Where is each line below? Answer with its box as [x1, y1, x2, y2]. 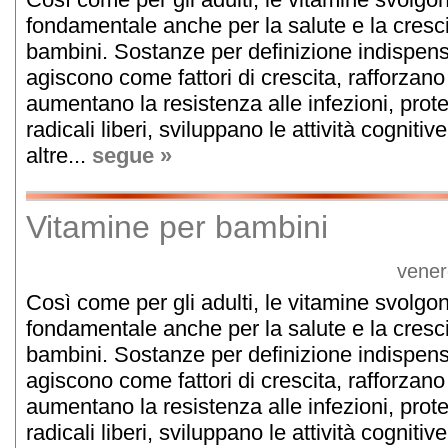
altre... [26, 143, 92, 168]
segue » [92, 143, 172, 168]
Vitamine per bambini [26, 209, 328, 245]
